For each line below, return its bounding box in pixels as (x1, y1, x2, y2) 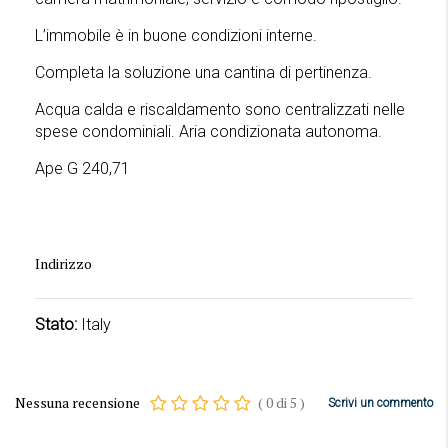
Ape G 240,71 (35, 159, 130, 178)
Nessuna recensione (15, 393, 143, 412)
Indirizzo (35, 254, 92, 273)
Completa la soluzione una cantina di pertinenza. (35, 63, 372, 82)
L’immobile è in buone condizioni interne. (35, 26, 317, 45)
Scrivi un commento (328, 396, 433, 410)
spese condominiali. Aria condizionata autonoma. (35, 122, 382, 141)
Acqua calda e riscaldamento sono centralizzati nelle (35, 100, 405, 119)
